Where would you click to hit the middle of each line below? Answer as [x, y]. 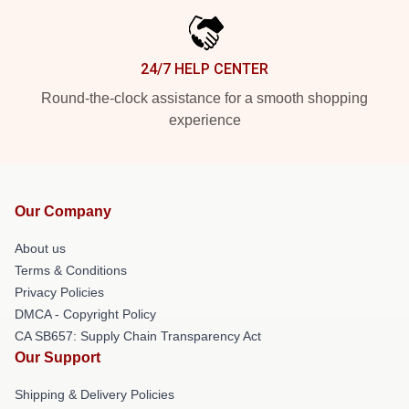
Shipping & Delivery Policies [94, 394]
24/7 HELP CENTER [204, 68]
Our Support [58, 357]
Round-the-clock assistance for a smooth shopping [204, 98]
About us [40, 248]
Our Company [63, 211]
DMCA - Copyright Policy [85, 314]
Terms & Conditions [71, 270]
